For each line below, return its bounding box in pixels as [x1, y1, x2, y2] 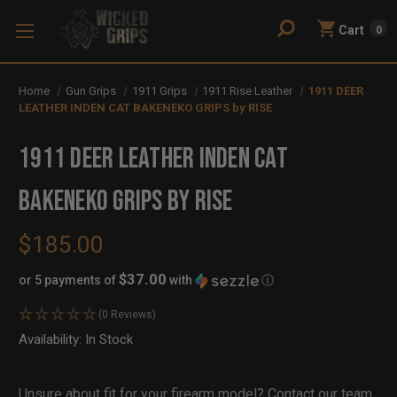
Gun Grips [65, 84, 116, 97]
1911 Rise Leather [202, 84, 293, 97]
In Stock [85, 331, 133, 347]
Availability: [19, 331, 85, 347]
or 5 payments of [19, 272, 119, 287]
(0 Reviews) [98, 307, 156, 321]
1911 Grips [131, 84, 187, 97]
